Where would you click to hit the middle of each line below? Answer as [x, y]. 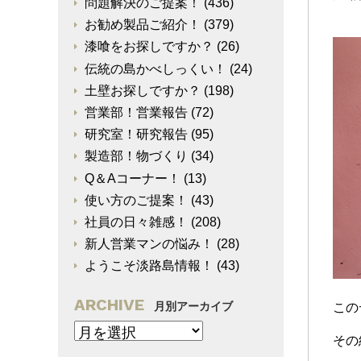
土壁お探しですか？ [143, 90]
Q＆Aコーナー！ [133, 178]
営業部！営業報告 [136, 112]
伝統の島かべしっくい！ [156, 68]
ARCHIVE [109, 304]
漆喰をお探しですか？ [149, 47]
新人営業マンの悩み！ [149, 244]
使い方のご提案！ [136, 200]
